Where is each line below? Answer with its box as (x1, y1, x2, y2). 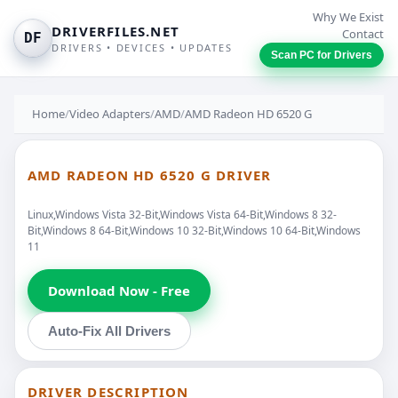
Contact (342, 26, 384, 42)
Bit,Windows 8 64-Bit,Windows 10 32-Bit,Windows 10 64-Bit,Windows (28, 222, 361, 238)
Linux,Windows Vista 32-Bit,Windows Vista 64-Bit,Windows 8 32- (28, 206, 337, 222)
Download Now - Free (48, 281, 190, 299)
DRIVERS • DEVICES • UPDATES (52, 41, 233, 54)
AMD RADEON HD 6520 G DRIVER (28, 166, 272, 185)
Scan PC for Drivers (271, 49, 372, 61)
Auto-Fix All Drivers (48, 322, 171, 338)
